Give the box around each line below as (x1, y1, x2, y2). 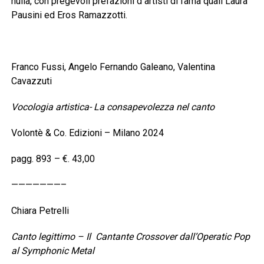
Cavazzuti (11, 75, 52, 87)
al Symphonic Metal (11, 245, 94, 257)
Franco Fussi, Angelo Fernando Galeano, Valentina (11, 61, 215, 73)
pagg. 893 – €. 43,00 (11, 153, 95, 165)
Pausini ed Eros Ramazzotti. (11, 9, 127, 21)
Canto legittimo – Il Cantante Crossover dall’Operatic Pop (11, 231, 250, 243)
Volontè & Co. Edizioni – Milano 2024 (11, 127, 164, 139)
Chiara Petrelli (11, 205, 69, 217)
